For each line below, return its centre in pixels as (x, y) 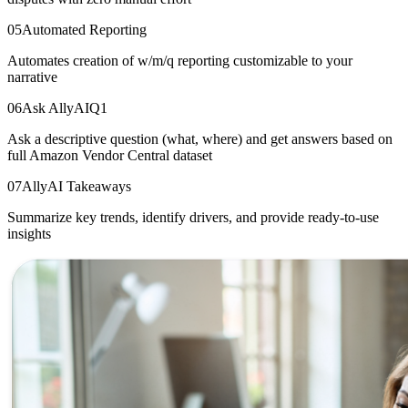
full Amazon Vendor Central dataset (110, 155)
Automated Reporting (84, 29)
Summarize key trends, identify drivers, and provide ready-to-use (193, 217)
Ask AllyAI (56, 107)
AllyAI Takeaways (76, 186)
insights (29, 233)
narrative (32, 76)
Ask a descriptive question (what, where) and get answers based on (200, 138)
